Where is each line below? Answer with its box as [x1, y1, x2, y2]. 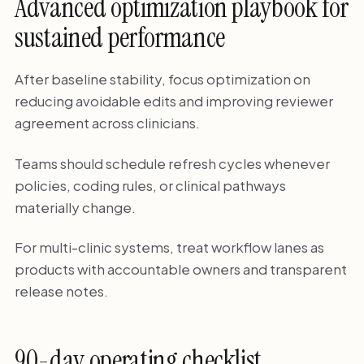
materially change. [14, 197, 136, 216]
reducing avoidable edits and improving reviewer [14, 92, 333, 110]
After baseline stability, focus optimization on [14, 70, 310, 89]
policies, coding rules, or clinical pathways [14, 175, 286, 194]
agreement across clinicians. [14, 114, 200, 132]
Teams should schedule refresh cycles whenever [14, 154, 330, 172]
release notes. [14, 282, 108, 301]
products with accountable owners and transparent [14, 260, 347, 279]
